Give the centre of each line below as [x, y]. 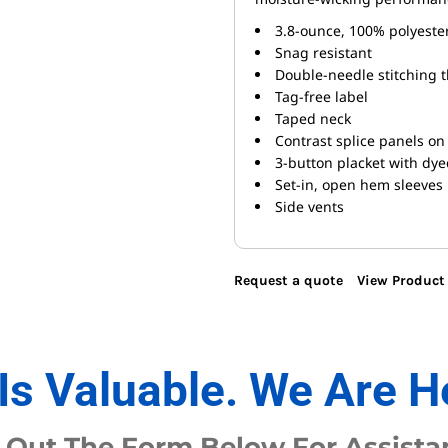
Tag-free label [321, 97]
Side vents [309, 207]
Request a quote [288, 281]
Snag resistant [323, 53]
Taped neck [313, 119]
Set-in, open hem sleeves [359, 185]
